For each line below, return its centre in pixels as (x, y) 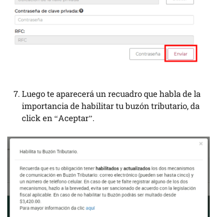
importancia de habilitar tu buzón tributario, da (111, 106)
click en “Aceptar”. (58, 118)
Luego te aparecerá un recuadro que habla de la (111, 94)
